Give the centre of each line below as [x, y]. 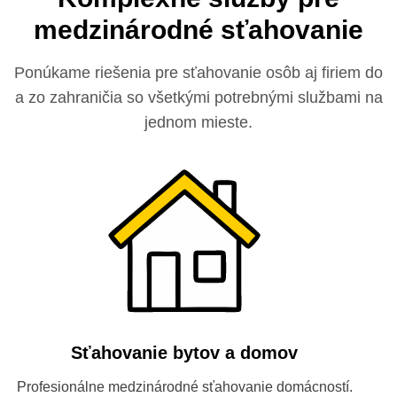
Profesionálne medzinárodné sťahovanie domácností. [184, 387]
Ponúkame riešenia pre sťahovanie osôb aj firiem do [198, 73]
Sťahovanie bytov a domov [184, 353]
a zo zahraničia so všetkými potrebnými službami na [198, 97]
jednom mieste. [198, 122]
